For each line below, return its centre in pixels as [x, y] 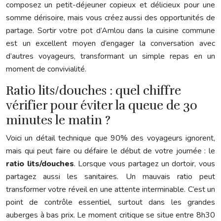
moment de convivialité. [46, 69]
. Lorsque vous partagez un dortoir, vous [145, 164]
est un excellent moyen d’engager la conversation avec [110, 44]
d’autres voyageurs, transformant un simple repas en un [110, 56]
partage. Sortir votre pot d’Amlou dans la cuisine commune [110, 31]
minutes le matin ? [58, 120]
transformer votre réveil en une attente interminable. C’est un [110, 190]
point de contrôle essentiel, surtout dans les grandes [110, 203]
